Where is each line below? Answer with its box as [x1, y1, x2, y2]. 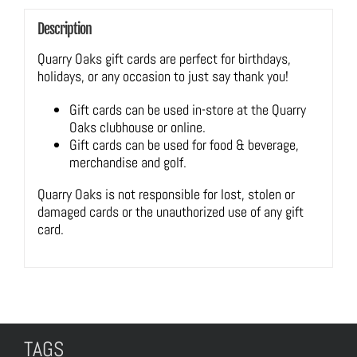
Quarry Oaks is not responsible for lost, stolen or [37, 185, 295, 204]
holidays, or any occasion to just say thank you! [37, 67, 288, 86]
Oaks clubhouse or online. [69, 118, 206, 137]
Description [37, 20, 92, 38]
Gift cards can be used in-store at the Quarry [69, 100, 306, 120]
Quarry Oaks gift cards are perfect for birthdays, [37, 49, 291, 69]
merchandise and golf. [69, 153, 186, 172]
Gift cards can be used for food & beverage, [69, 135, 299, 155]
